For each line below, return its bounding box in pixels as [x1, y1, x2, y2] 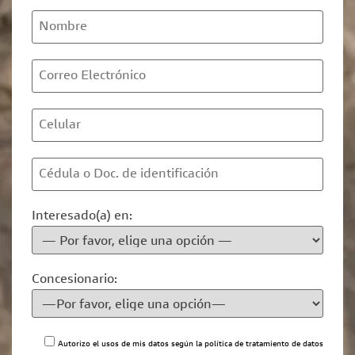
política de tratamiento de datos [204, 341, 323, 349]
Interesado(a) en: [32, 210, 132, 223]
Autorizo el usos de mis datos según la [58, 341, 204, 349]
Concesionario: [32, 273, 117, 287]
